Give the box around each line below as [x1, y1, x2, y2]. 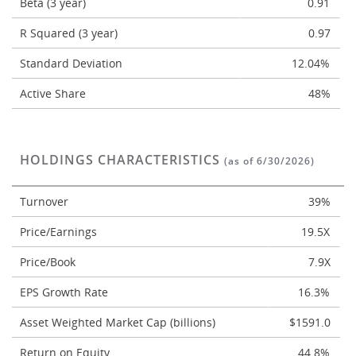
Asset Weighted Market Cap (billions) [20, 315, 219, 330]
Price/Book [20, 254, 79, 269]
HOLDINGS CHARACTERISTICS [20, 151, 224, 168]
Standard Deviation [20, 56, 126, 71]
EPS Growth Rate [20, 284, 111, 300]
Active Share [20, 86, 89, 101]
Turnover [20, 194, 72, 209]
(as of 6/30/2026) [224, 154, 315, 168]
